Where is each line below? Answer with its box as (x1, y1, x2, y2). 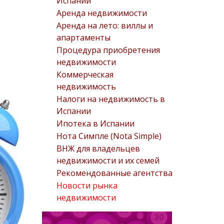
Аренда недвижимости (56, 7, 147, 18)
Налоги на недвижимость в (56, 93, 165, 104)
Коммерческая (56, 68, 113, 80)
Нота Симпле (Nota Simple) (56, 130, 161, 141)
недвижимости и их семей (56, 154, 159, 166)
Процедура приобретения (56, 44, 160, 55)
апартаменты (56, 31, 110, 43)
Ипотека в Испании (56, 117, 134, 129)
